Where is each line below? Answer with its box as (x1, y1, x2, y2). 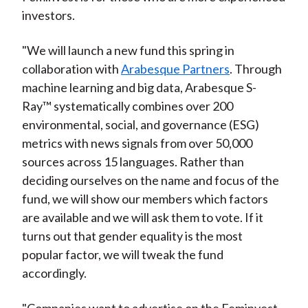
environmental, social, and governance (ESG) (21, 117, 259, 133)
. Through (229, 61, 282, 77)
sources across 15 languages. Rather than (21, 154, 244, 170)
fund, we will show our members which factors (21, 191, 268, 207)
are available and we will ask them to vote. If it (21, 210, 263, 225)
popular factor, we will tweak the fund (21, 247, 223, 263)
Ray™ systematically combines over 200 (21, 98, 233, 114)
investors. (21, 8, 75, 23)
